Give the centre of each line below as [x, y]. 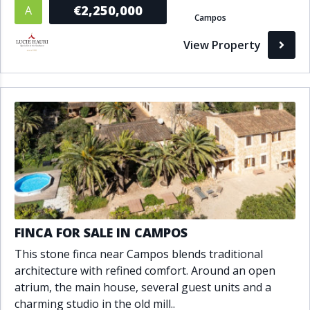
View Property [222, 45]
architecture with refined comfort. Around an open [145, 271]
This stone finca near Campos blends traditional [139, 254]
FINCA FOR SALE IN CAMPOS [101, 232]
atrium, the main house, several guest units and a [143, 287]
